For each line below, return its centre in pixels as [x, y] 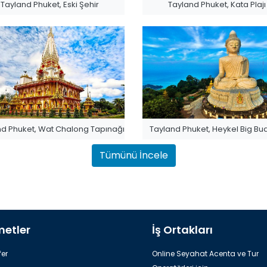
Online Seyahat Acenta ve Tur [205, 253]
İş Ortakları [182, 229]
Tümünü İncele [133, 156]
